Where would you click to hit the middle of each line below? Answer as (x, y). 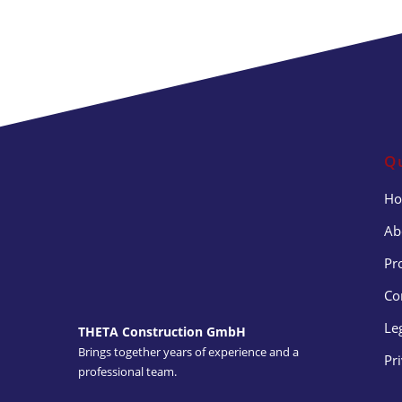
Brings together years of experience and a (188, 352)
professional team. (127, 371)
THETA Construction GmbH (162, 331)
